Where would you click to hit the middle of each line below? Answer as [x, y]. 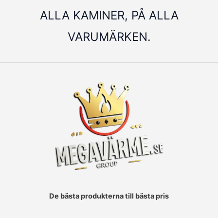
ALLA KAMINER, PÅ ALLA [109, 16]
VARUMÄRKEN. [109, 37]
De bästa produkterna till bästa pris [109, 196]
